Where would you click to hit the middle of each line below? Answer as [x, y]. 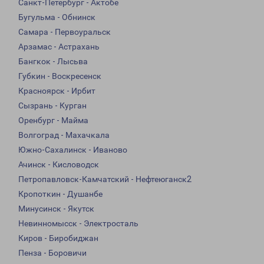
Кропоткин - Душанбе [60, 194]
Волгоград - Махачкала [64, 135]
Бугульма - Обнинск [57, 17]
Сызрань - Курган [52, 106]
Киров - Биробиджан [58, 238]
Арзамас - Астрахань [59, 47]
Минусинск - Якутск [56, 209]
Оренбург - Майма [53, 121]
